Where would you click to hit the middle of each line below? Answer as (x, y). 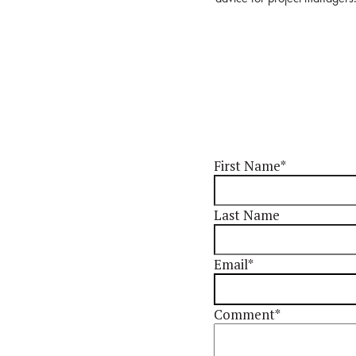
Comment (244, 314)
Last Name (246, 215)
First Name (247, 166)
